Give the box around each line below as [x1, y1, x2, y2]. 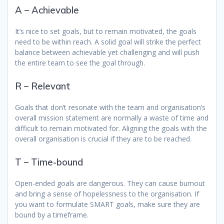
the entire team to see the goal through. [15, 58, 145, 68]
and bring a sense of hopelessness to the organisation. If [15, 189, 199, 199]
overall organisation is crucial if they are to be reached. [15, 134, 191, 144]
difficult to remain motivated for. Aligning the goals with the [15, 123, 207, 133]
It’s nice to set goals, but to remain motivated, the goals [15, 26, 196, 36]
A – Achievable [15, 4, 79, 16]
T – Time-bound [15, 156, 83, 168]
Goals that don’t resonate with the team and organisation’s [15, 102, 205, 112]
